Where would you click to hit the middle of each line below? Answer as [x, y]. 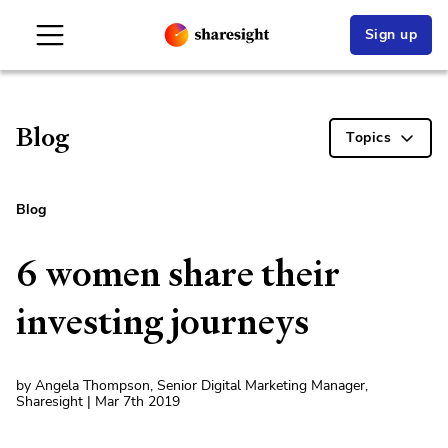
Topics [368, 137]
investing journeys [162, 321]
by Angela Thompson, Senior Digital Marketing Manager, [192, 385]
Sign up [390, 34]
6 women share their [178, 273]
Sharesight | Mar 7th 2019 [98, 401]
